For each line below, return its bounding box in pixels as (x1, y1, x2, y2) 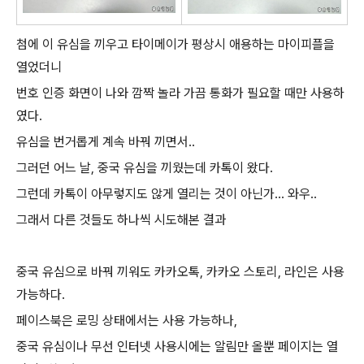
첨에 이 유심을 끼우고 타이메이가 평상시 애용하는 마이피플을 (16, 36, 335, 52)
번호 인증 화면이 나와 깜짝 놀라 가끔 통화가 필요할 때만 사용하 (16, 84, 344, 101)
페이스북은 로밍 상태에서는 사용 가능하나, (16, 312, 237, 328)
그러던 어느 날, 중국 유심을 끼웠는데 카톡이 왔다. (16, 159, 273, 175)
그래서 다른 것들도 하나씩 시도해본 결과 (16, 211, 226, 227)
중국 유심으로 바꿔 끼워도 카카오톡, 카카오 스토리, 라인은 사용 (16, 263, 344, 279)
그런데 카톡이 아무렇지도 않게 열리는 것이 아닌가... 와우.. (16, 185, 317, 201)
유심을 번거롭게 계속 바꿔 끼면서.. (16, 133, 195, 149)
